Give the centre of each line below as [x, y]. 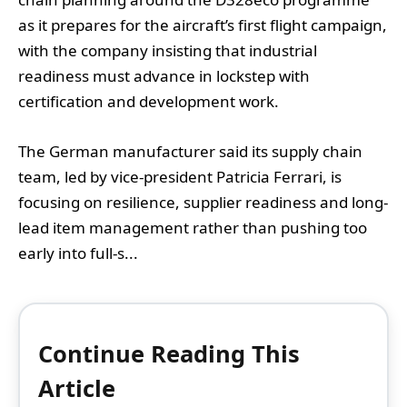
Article [77, 387]
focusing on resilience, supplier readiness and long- [203, 202]
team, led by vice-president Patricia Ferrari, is [180, 176]
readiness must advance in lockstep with [164, 76]
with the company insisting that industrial [168, 51]
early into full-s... [78, 253]
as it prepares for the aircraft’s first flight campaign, [203, 25]
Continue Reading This [169, 353]
